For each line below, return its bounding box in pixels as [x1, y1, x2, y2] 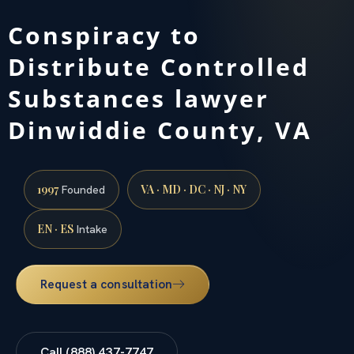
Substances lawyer [8, 81, 269, 115]
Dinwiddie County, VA [8, 113, 312, 146]
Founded [58, 182, 106, 197]
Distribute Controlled [8, 50, 310, 83]
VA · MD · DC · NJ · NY [141, 181, 247, 197]
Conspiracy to [8, 18, 201, 51]
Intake [73, 221, 108, 236]
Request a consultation [40, 276, 173, 293]
